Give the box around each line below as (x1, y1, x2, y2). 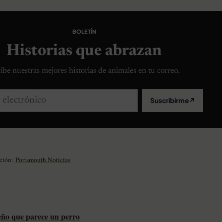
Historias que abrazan (6, 43, 162, 59)
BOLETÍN (72, 27, 96, 35)
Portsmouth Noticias (15, 155, 71, 164)
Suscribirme (150, 96, 189, 105)
